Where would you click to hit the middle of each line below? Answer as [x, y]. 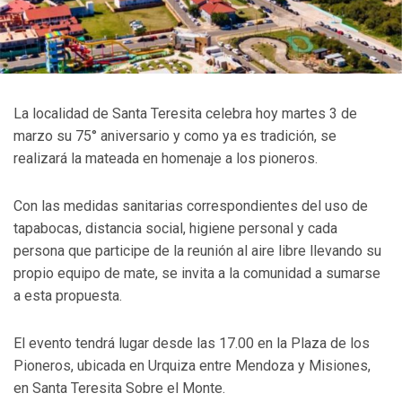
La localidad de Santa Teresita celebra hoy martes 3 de [185, 114]
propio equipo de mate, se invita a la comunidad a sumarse [197, 274]
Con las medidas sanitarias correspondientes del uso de [191, 206]
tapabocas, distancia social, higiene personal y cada [175, 229]
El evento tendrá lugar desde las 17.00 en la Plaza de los [192, 344]
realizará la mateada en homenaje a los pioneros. [166, 159]
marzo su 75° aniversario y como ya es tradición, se [175, 136]
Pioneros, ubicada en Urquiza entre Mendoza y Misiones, [192, 366]
